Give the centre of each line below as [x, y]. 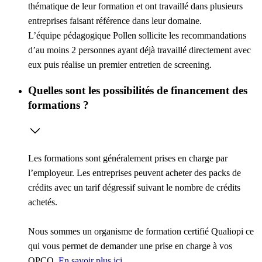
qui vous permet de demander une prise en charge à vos [130, 246]
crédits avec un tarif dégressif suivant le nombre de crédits [134, 187]
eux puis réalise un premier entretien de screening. [120, 65]
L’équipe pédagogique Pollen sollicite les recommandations [137, 36]
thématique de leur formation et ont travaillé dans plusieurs [135, 6]
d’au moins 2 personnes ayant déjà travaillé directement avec [139, 50]
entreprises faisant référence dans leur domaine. [115, 21]
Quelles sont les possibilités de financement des [138, 91]
